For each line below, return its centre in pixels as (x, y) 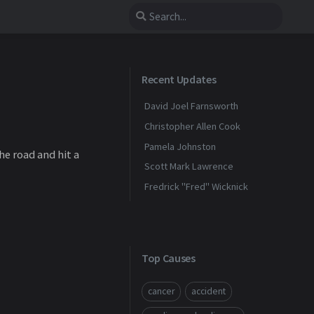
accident (208, 291)
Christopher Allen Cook (192, 126)
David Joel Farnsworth (191, 106)
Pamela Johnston (180, 146)
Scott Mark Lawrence (189, 166)
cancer (161, 291)
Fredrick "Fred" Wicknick (196, 187)
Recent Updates (179, 79)
